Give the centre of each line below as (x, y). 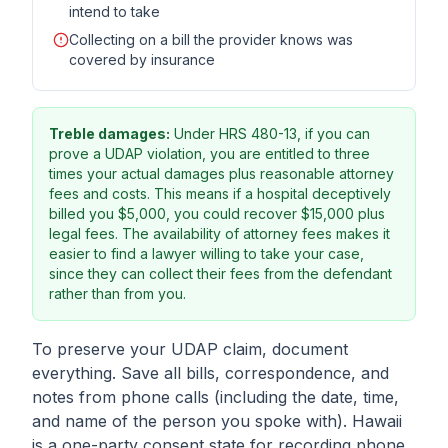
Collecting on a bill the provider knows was (211, 39)
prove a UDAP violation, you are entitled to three (209, 153)
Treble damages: (109, 133)
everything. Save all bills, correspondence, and (210, 373)
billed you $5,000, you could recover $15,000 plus (217, 213)
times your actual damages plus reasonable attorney (221, 173)
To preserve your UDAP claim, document (190, 349)
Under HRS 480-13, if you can (270, 133)
